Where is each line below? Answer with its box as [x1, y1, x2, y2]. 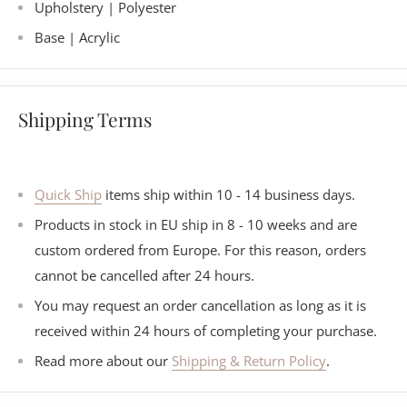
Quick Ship [35, 185, 102, 204]
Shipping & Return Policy [172, 352, 326, 371]
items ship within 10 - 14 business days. [105, 185, 355, 204]
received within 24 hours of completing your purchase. [35, 322, 377, 341]
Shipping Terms [18, 106, 152, 133]
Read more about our [35, 352, 168, 371]
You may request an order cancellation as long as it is [35, 296, 366, 315]
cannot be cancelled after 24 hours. [35, 266, 254, 285]
